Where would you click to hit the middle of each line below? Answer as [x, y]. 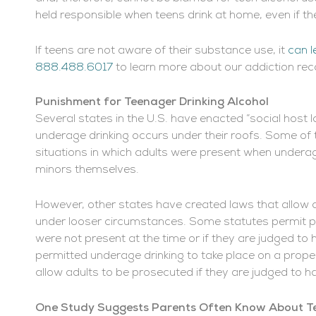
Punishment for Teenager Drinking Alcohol [152, 103]
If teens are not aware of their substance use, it [162, 50]
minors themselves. [87, 170]
